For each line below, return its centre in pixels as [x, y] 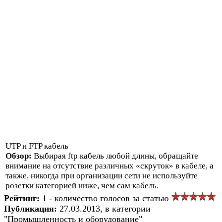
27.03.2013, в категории [105, 208]
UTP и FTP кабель [37, 146]
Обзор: [20, 156]
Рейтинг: [23, 198]
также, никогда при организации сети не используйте [102, 175]
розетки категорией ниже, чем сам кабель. [82, 185]
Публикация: [32, 208]
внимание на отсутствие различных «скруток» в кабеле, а [110, 166]
